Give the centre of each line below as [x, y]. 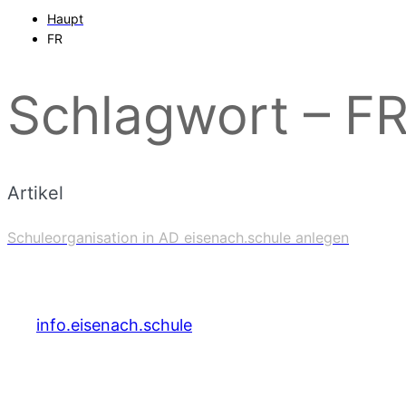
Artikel [35, 193]
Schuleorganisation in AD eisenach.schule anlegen [178, 238]
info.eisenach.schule [114, 324]
